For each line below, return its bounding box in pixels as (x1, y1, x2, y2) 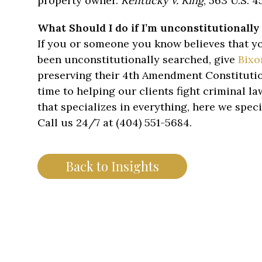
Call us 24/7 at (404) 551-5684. (37, 116, 192, 129)
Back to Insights (65, 157, 159, 175)
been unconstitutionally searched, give (37, 53, 238, 66)
